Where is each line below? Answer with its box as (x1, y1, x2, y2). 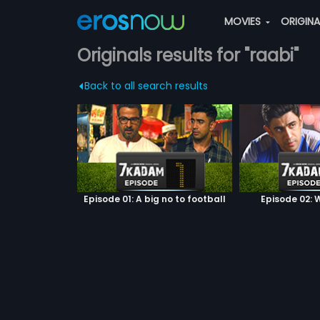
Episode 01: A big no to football (83, 192, 226, 205)
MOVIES (224, 14, 264, 29)
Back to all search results (84, 79, 208, 93)
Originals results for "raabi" (76, 44, 299, 67)
